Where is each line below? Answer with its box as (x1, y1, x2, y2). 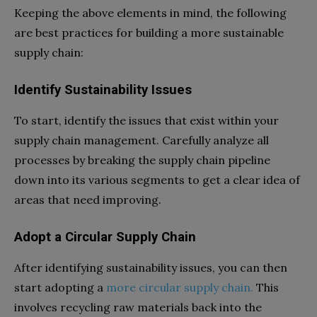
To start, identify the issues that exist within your (14, 113, 279, 127)
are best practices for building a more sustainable (14, 25, 284, 40)
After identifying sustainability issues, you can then (14, 260, 287, 275)
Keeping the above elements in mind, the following (14, 5, 287, 20)
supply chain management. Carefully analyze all (14, 132, 269, 147)
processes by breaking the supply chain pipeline (14, 152, 270, 167)
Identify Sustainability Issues (14, 81, 192, 98)
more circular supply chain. (106, 279, 256, 294)
